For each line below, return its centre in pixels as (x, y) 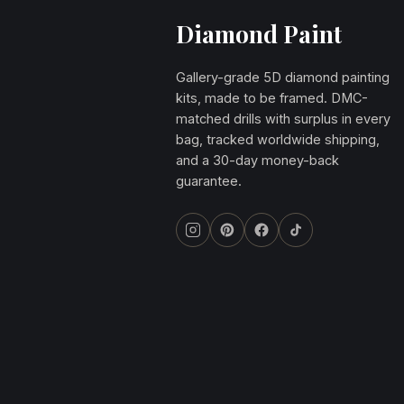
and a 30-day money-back (257, 160)
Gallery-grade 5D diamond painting (283, 77)
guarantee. (209, 180)
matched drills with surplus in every (283, 118)
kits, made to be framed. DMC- (272, 97)
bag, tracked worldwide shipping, (278, 139)
